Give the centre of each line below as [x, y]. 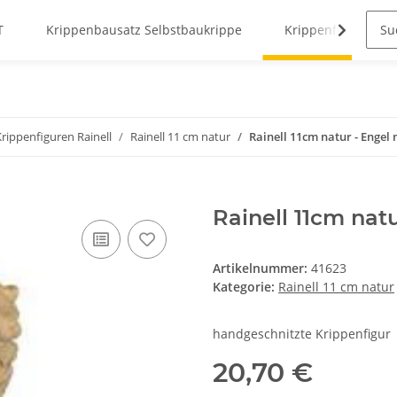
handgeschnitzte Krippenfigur [302, 334]
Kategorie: [245, 287]
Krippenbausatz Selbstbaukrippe [144, 30]
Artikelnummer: [262, 269]
